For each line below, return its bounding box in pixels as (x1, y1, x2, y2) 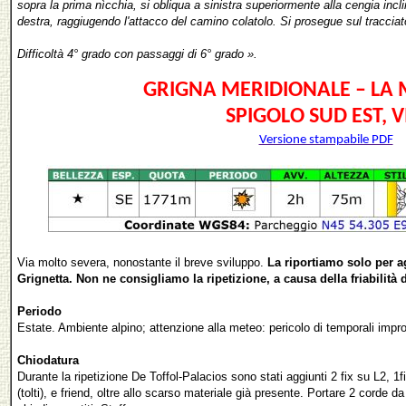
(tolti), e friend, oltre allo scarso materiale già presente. (17, 385, 307, 400)
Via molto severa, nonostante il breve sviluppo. (17, 255, 264, 269)
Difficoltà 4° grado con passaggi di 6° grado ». (17, 46, 257, 61)
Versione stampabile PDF (258, 132, 393, 147)
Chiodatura (17, 353, 79, 367)
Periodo (17, 304, 62, 318)
